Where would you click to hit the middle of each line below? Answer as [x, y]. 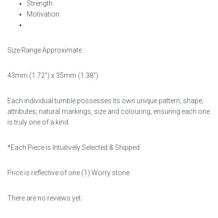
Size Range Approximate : [46, 50]
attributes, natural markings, [50, 111]
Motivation [43, 14]
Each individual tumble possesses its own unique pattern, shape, [105, 101]
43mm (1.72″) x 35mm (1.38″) [53, 75]
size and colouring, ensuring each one [152, 111]
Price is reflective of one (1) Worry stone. [69, 173]
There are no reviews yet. [45, 198]
